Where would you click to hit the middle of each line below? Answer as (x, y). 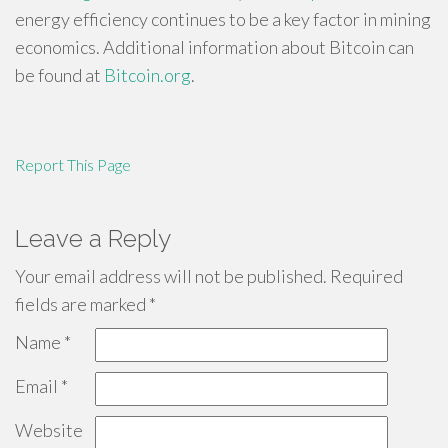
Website (49, 429)
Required (365, 275)
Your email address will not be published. (171, 275)
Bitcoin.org (147, 74)
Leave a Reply (93, 238)
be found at (59, 74)
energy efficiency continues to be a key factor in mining (223, 18)
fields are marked (82, 303)
